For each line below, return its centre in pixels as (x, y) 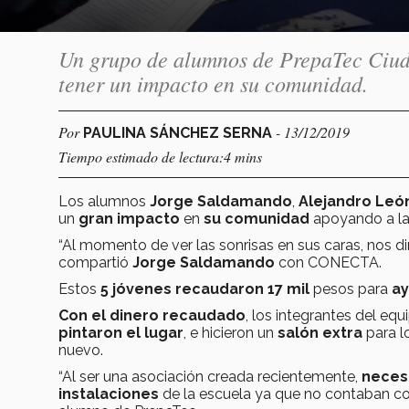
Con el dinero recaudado (152, 315)
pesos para (351, 288)
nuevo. (83, 350)
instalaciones (110, 393)
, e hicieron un (231, 332)
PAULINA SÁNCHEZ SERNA (179, 132)
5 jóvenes (136, 288)
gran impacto (127, 218)
